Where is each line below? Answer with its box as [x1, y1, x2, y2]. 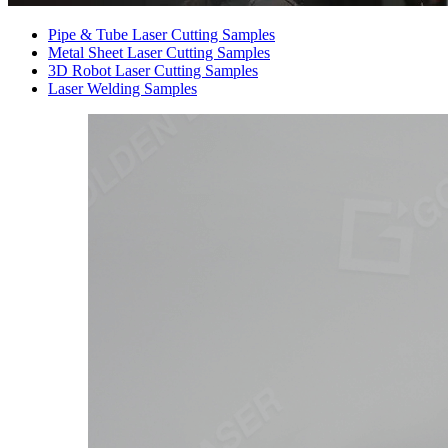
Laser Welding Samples [48, 80, 197, 97]
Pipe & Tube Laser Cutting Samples [48, 26, 275, 43]
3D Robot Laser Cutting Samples [48, 62, 258, 79]
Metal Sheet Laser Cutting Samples [48, 44, 270, 61]
